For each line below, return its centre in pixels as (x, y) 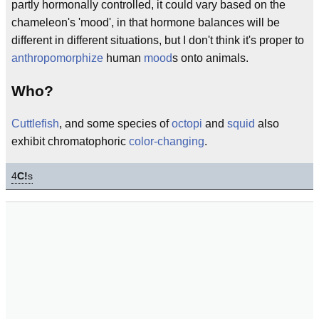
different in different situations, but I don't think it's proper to (158, 40)
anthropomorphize (57, 58)
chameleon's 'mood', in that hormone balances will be (146, 22)
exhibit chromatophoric (70, 142)
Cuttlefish (35, 124)
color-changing (167, 142)
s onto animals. (210, 58)
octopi (187, 124)
